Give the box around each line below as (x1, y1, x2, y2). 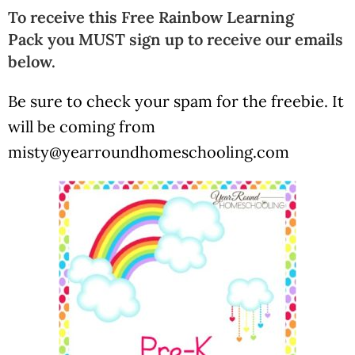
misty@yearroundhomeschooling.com (8, 142, 289, 162)
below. (8, 52, 55, 71)
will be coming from (8, 116, 155, 136)
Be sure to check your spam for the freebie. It (8, 91, 344, 111)
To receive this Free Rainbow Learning (8, 7, 294, 27)
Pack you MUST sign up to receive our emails (8, 29, 343, 49)
